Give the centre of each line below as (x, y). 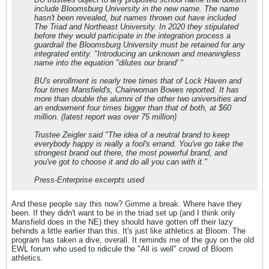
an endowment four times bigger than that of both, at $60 (133, 107)
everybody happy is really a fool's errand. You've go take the (139, 144)
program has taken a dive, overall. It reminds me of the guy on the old (133, 240)
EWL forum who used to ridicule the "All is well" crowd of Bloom (122, 249)
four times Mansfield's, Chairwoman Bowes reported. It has (137, 89)
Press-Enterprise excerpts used (89, 180)
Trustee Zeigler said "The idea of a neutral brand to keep (132, 134)
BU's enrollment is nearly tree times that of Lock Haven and (138, 80)
